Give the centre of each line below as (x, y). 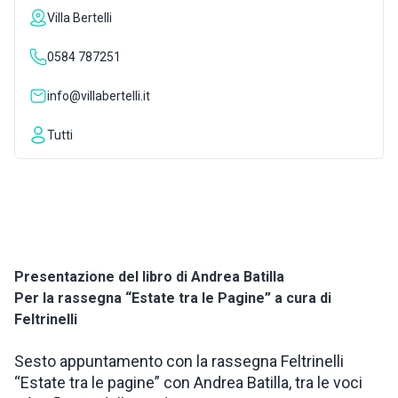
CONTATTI (54, 149)
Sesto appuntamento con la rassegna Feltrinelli (179, 361)
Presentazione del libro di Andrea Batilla (149, 277)
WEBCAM (51, 92)
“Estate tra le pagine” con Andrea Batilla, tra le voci (188, 382)
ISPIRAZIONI (62, 36)
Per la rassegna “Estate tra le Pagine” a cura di (173, 298)
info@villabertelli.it (99, 96)
